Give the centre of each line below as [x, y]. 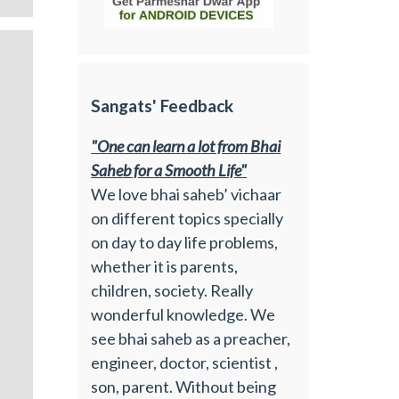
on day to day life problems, [185, 242]
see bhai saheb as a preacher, [191, 338]
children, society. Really [172, 290]
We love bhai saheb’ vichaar [187, 194]
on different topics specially [187, 218]
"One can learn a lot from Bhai [186, 146]
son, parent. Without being [184, 386]
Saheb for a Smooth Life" [169, 170]
